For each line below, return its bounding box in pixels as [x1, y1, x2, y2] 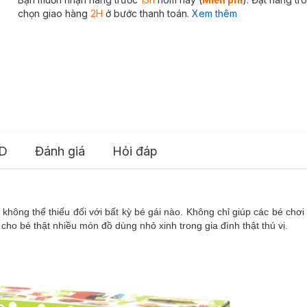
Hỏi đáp [112, 143, 158, 158]
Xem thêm [191, 8, 237, 19]
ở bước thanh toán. [102, 8, 189, 19]
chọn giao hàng [17, 8, 90, 19]
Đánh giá [35, 143, 85, 158]
